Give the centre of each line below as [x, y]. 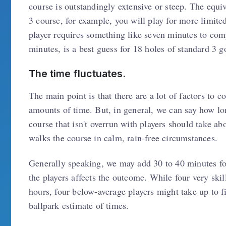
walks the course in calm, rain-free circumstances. [123, 137]
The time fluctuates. [77, 73]
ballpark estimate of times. [79, 205]
